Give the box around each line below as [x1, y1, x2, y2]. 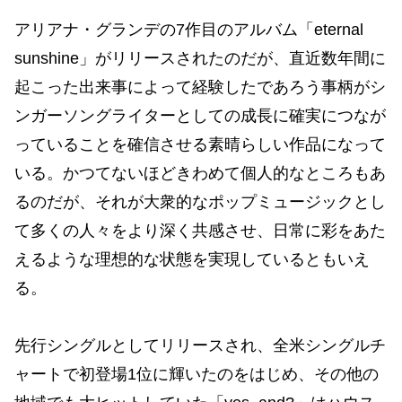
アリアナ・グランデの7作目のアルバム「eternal [14, 20, 363, 39]
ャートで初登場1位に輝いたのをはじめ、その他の [14, 365, 379, 384]
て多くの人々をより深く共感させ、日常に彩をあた [14, 221, 386, 240]
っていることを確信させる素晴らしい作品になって [14, 135, 386, 153]
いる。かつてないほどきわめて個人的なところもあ [14, 163, 386, 182]
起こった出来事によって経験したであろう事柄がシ [14, 77, 386, 96]
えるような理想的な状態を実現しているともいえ [14, 249, 370, 268]
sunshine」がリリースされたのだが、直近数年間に [14, 48, 386, 67]
